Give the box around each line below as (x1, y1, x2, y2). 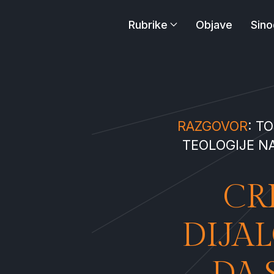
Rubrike (128, 18, 168, 31)
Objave (196, 18, 232, 31)
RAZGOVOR (177, 118, 248, 134)
